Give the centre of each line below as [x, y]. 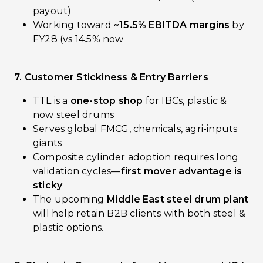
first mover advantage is [181, 171]
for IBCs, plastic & [185, 101]
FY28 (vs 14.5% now [78, 39]
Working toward [73, 25]
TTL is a [52, 101]
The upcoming [70, 199]
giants [48, 143]
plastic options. [68, 227]
